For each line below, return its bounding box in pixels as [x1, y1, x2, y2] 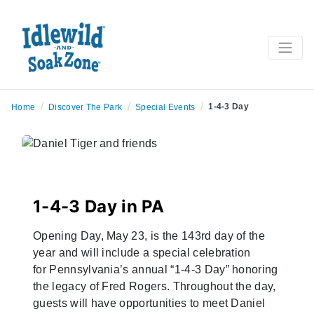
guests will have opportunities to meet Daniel [33, 297, 266, 310]
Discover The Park [48, 102, 123, 113]
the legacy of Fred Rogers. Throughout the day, [33, 280, 276, 293]
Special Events [135, 102, 196, 113]
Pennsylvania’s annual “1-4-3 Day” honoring [46, 264, 278, 276]
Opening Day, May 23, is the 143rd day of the [33, 230, 266, 243]
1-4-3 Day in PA [33, 196, 165, 217]
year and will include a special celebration [33, 247, 251, 259]
